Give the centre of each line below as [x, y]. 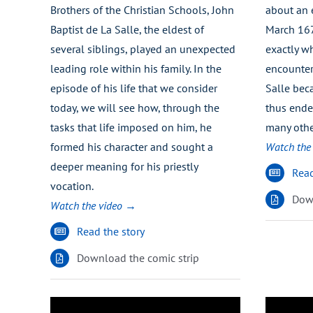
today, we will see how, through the [134, 107]
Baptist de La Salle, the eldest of [127, 29]
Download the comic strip [138, 258]
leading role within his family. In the [136, 68]
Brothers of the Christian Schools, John [142, 9]
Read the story [111, 231]
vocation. [72, 185]
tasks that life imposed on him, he [131, 127]
